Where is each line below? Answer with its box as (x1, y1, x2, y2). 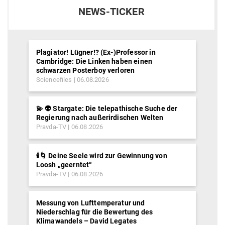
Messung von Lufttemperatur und (36, 199, 145, 207)
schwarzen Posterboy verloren (36, 66, 135, 75)
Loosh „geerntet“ (36, 161, 92, 169)
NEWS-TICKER (78, 6, 145, 18)
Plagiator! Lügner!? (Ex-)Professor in (36, 48, 156, 57)
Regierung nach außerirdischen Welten (36, 114, 164, 122)
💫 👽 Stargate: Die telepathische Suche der (36, 104, 178, 113)
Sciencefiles (36, 76, 72, 84)
